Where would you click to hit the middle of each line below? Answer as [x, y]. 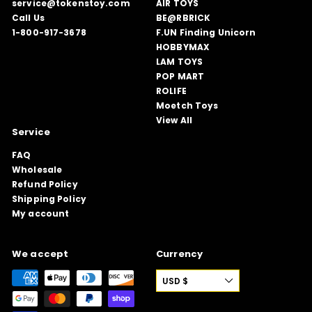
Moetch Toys [187, 105]
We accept [40, 253]
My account [41, 213]
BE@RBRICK [184, 17]
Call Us [28, 17]
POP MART [180, 76]
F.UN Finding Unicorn [206, 32]
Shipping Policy [49, 198]
